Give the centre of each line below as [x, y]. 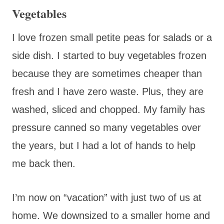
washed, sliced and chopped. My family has [108, 109]
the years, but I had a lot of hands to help [104, 145]
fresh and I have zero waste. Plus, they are [108, 91]
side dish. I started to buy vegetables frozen [109, 55]
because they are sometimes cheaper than [107, 73]
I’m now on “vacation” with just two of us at [107, 197]
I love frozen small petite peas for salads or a [112, 37]
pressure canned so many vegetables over [106, 127]
